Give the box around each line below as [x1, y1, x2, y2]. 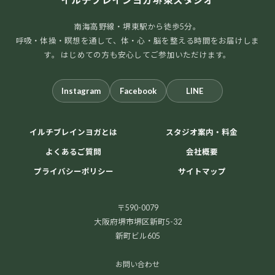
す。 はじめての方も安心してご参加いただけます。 [44, 50, 231, 60]
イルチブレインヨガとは [29, 128, 117, 137]
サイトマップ [177, 167, 226, 177]
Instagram [61, 86, 101, 96]
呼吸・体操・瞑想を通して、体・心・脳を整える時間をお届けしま [15, 36, 260, 46]
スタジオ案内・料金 [166, 128, 238, 137]
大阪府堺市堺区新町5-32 [93, 217, 182, 227]
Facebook [120, 86, 157, 96]
